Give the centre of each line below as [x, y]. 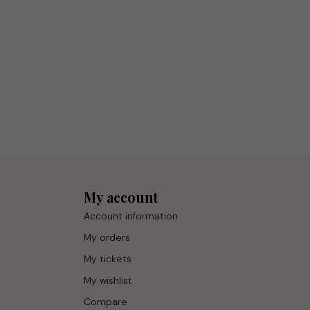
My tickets [108, 259]
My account [121, 197]
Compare [106, 302]
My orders [107, 237]
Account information [131, 216]
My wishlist [108, 280]
